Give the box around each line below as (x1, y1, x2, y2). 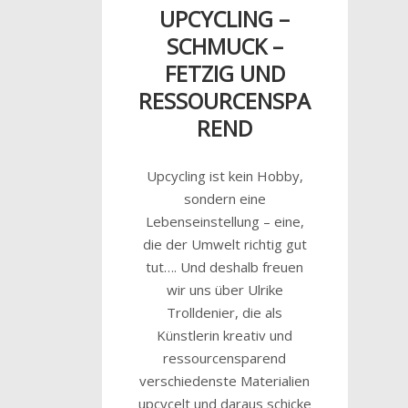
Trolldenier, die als (167, 302, 283, 321)
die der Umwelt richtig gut (142, 234, 307, 253)
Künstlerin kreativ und (157, 325, 293, 344)
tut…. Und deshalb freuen (146, 257, 304, 276)
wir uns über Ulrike (166, 280, 283, 299)
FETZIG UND (164, 59, 285, 89)
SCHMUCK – (166, 32, 283, 62)
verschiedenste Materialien (139, 371, 311, 390)
